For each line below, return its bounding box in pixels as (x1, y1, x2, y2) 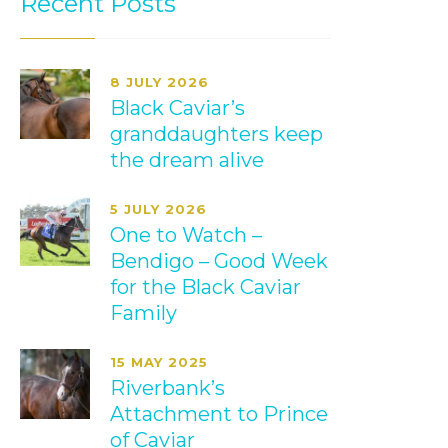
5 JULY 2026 (110, 201, 208, 217)
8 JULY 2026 (110, 74, 210, 90)
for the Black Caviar (110, 275, 302, 299)
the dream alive (110, 148, 265, 172)
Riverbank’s (110, 376, 226, 400)
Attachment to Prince (110, 402, 329, 426)
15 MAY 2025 (110, 354, 209, 370)
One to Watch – (110, 223, 263, 247)
